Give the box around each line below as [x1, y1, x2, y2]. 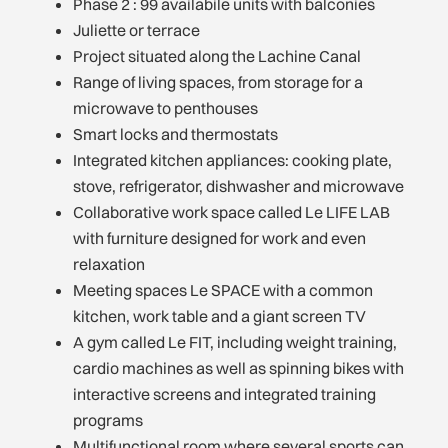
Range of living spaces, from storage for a [73, 71, 363, 92]
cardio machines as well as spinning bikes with [73, 357, 404, 378]
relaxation [73, 253, 145, 274]
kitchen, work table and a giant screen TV [73, 305, 366, 326]
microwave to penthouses [73, 97, 258, 118]
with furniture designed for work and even [73, 227, 366, 248]
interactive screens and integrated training [73, 383, 376, 404]
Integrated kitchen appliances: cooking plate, [73, 149, 392, 170]
